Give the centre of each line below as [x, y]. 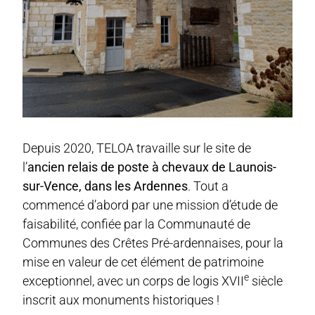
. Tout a [208, 186]
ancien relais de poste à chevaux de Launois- [152, 167]
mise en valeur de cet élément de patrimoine [143, 262]
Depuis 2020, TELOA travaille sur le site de [137, 148]
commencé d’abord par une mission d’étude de [150, 205]
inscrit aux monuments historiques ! [121, 300]
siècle [266, 281]
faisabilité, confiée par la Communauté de [137, 224]
